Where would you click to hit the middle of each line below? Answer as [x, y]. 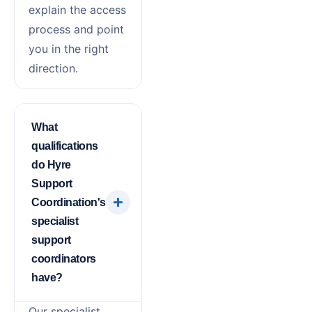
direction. [53, 68]
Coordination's [69, 202]
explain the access [77, 9]
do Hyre [51, 164]
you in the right [69, 48]
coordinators [64, 258]
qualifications [65, 146]
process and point [76, 29]
